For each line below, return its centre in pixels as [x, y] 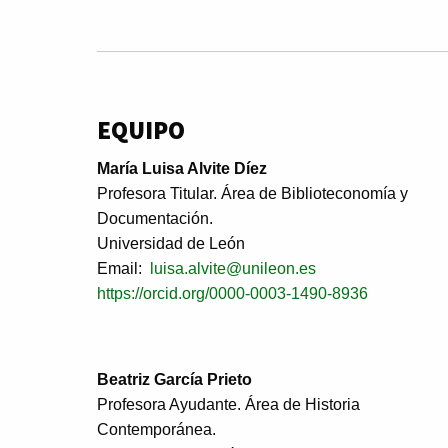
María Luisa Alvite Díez [182, 168]
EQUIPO [141, 129]
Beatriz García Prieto [174, 379]
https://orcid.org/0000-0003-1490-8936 [232, 293]
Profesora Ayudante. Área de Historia [228, 404]
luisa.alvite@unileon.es [231, 268]
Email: [121, 268]
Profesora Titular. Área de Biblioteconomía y [252, 193]
